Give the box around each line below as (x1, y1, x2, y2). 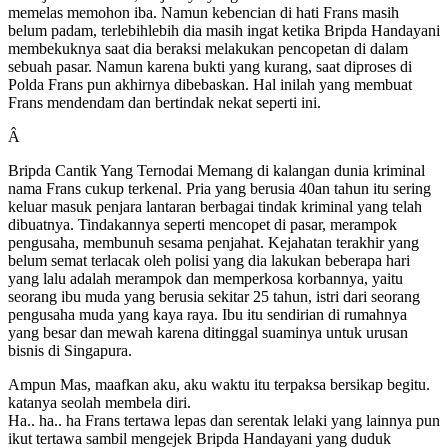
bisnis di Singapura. (8, 341, 132, 359)
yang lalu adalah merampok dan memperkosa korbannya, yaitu (8, 269, 403, 287)
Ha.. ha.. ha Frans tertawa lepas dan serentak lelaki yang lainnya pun (8, 411, 440, 429)
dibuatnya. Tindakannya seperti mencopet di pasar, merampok (8, 215, 397, 233)
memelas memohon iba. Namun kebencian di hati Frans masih (8, 3, 399, 21)
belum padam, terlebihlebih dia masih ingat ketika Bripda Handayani (8, 21, 440, 39)
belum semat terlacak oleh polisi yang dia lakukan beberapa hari (8, 251, 410, 269)
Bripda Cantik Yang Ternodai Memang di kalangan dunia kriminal (8, 161, 425, 179)
